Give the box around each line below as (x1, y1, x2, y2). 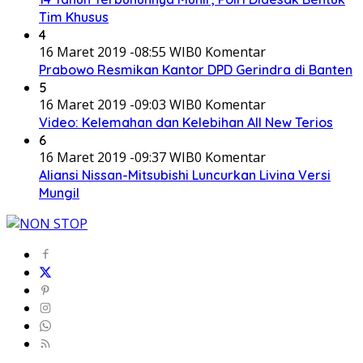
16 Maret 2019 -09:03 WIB (39, 95, 194, 113)
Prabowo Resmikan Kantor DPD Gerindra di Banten (39, 61, 352, 78)
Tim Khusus (39, 8, 109, 25)
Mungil (39, 184, 79, 201)
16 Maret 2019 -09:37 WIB (39, 147, 194, 166)
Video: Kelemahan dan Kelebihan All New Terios (39, 113, 333, 130)
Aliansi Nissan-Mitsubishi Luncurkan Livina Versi (39, 166, 331, 183)
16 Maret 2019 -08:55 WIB (39, 42, 194, 61)
